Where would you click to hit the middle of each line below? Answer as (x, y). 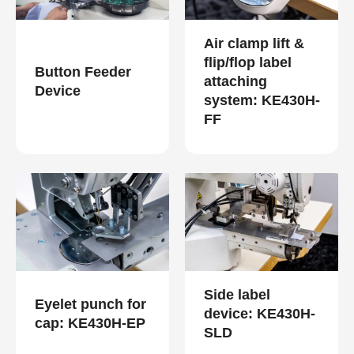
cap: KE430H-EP (90, 324)
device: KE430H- (260, 314)
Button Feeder (83, 72)
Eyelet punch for (90, 305)
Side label (237, 295)
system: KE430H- (262, 101)
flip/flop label (248, 63)
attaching (235, 82)
